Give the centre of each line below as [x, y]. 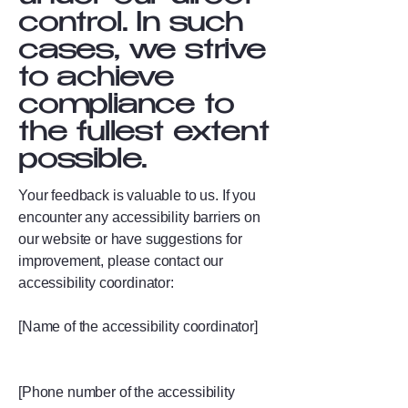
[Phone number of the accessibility [127, 392]
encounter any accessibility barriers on [139, 217]
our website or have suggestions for [130, 239]
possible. [83, 162]
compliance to [126, 107]
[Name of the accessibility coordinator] [138, 326]
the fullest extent [144, 134]
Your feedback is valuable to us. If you [137, 195]
